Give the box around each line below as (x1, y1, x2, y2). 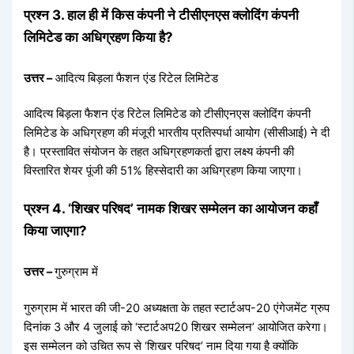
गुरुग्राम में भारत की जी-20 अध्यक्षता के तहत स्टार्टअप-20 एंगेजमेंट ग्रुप (24, 300, 330, 315)
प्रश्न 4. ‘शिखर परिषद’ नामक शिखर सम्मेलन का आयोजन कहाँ (24, 200, 318, 217)
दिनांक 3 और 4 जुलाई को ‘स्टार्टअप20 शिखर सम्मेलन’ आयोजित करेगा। (24, 319, 329, 334)
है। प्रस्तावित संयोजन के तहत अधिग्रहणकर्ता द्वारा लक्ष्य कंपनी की (24, 145, 295, 160)
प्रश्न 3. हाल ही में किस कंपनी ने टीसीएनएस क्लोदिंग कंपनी (24, 6, 299, 24)
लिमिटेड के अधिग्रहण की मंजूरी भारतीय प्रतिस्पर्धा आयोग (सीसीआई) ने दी (24, 126, 330, 141)
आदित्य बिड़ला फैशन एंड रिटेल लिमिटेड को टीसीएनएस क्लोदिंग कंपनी (24, 107, 311, 122)
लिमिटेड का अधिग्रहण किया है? (24, 28, 174, 46)
